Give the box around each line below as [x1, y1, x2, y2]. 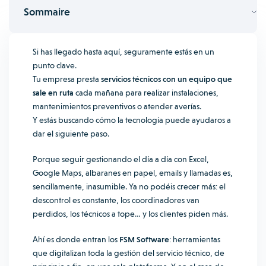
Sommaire [24, 5, 70, 18]
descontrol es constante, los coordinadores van [33, 195, 199, 205]
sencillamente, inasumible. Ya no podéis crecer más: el [33, 182, 226, 191]
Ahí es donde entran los [33, 235, 119, 244]
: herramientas [169, 235, 220, 244]
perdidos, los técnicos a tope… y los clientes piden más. [33, 209, 228, 218]
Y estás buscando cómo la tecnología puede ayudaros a [33, 115, 231, 125]
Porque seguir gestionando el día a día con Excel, [33, 154, 209, 164]
